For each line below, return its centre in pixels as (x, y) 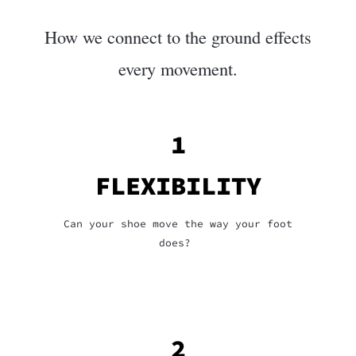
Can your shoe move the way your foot (178, 224)
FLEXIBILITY (178, 186)
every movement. (178, 69)
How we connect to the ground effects (178, 37)
